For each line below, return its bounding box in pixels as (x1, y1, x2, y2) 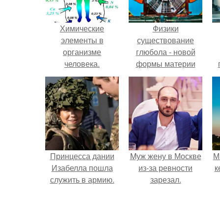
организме (63, 46, 101, 57)
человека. (64, 58, 100, 69)
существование (137, 34, 194, 46)
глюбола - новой (136, 46, 195, 57)
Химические (60, 23, 104, 34)
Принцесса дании (50, 150, 114, 162)
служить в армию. (50, 174, 114, 185)
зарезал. (150, 174, 181, 185)
